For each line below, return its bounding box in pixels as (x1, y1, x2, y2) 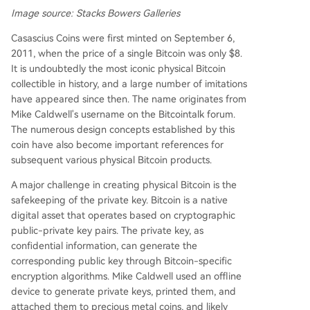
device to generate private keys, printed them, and (11, 285, 236, 297)
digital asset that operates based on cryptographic (11, 209, 235, 221)
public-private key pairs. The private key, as (11, 224, 203, 236)
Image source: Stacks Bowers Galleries (11, 7, 180, 19)
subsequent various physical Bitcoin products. (11, 154, 212, 165)
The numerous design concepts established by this (11, 123, 235, 135)
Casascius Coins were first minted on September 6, (11, 32, 235, 44)
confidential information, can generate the (11, 239, 197, 251)
